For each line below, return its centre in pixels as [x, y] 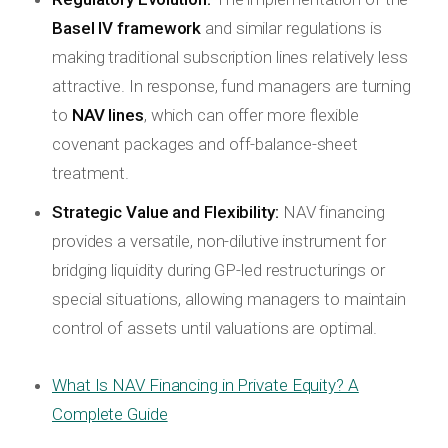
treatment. [91, 173]
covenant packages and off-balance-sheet [205, 144]
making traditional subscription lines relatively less [230, 57]
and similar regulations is [291, 28]
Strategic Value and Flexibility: [165, 212]
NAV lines [107, 115]
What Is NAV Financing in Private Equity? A [205, 385]
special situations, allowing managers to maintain [229, 299]
